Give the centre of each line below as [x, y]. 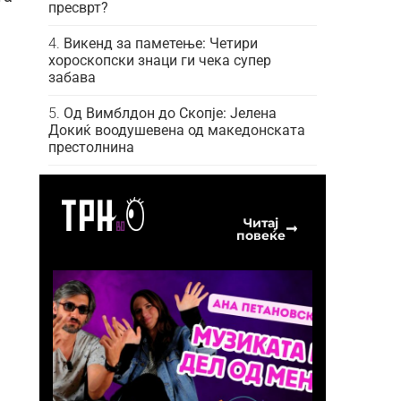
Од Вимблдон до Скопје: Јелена [170, 113]
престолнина [91, 147]
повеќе [260, 235]
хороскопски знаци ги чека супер [160, 60]
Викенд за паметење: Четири [161, 43]
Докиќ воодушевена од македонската [177, 130]
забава [72, 77]
